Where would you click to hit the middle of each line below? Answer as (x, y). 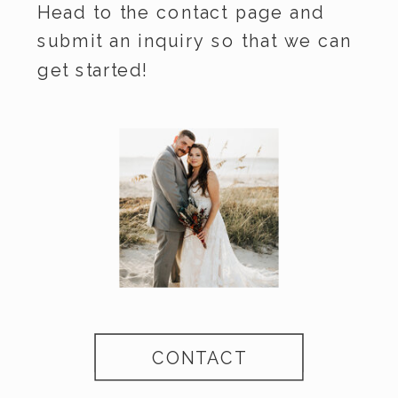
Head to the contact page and (181, 12)
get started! (93, 70)
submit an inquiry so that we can (195, 41)
